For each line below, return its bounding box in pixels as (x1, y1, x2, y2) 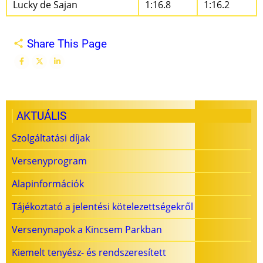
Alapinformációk (12, 177, 84, 191)
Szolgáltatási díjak (12, 131, 90, 145)
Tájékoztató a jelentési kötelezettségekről (12, 200, 193, 214)
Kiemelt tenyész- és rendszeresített (12, 246, 166, 259)
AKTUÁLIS (16, 109, 66, 123)
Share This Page (24, 36, 107, 50)
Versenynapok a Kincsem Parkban (12, 223, 162, 237)
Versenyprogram (12, 154, 87, 168)
